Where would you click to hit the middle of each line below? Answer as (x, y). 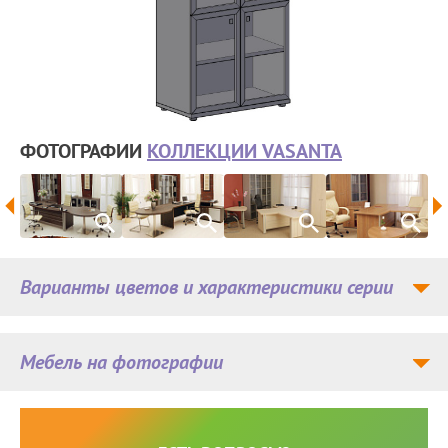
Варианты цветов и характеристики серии (206, 287)
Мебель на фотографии (121, 362)
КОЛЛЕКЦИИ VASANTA (244, 151)
